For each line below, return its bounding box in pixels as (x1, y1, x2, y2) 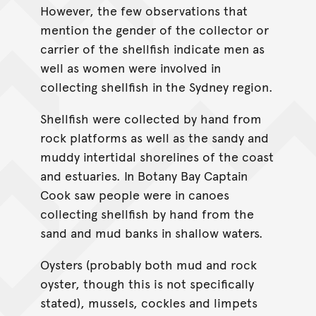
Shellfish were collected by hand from (39, 109, 262, 128)
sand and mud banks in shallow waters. (39, 224, 263, 242)
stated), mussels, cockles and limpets (39, 293, 257, 312)
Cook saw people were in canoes (39, 186, 229, 204)
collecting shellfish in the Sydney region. (39, 78, 273, 96)
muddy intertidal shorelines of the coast (39, 147, 274, 166)
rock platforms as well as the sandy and (39, 128, 269, 147)
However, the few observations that (39, 1, 248, 20)
